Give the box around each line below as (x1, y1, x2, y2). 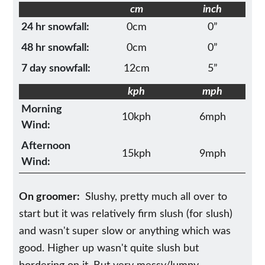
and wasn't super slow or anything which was (19, 225, 231, 237)
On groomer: (19, 191, 83, 202)
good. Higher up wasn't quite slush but (19, 243, 199, 254)
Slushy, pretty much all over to (82, 191, 228, 202)
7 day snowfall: (21, 63, 91, 74)
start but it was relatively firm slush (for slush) (19, 208, 233, 219)
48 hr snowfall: (21, 42, 90, 53)
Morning (21, 104, 63, 115)
